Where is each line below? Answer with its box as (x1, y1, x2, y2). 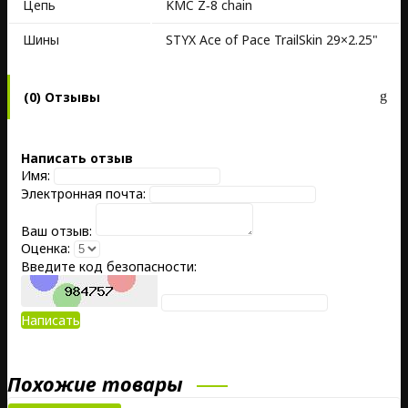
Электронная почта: (21, 185, 146, 203)
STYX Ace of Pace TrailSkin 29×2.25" (166, 31, 378, 49)
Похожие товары (7, 370, 183, 398)
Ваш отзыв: (21, 222, 92, 240)
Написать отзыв (21, 149, 133, 168)
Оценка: (21, 240, 70, 258)
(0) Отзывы (24, 87, 100, 106)
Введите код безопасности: (21, 258, 197, 276)
